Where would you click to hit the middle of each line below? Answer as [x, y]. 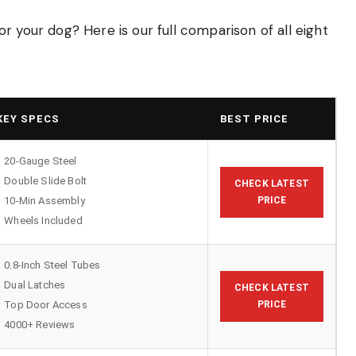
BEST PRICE [254, 119]
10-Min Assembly [44, 201]
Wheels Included [43, 221]
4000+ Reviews [40, 325]
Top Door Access [46, 305]
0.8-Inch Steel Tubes [52, 265]
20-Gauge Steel [41, 161]
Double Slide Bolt [46, 181]
